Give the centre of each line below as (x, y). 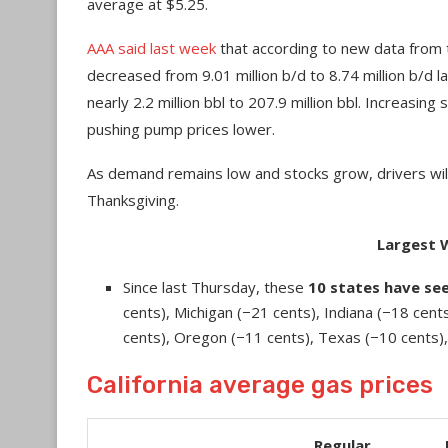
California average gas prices (260, 385)
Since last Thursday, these (215, 287)
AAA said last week (151, 48)
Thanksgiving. (133, 200)
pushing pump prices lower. (181, 129)
